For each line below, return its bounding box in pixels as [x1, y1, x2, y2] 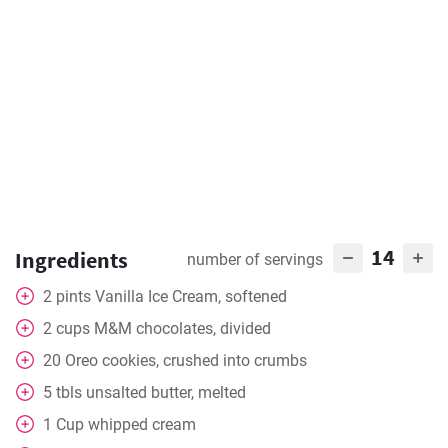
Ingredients [15, 246, 128, 274]
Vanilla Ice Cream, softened [95, 287, 287, 306]
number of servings [187, 250, 323, 269]
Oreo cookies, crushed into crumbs [65, 351, 307, 370]
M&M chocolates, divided [94, 319, 271, 338]
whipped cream [88, 415, 196, 434]
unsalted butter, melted [86, 383, 246, 402]
